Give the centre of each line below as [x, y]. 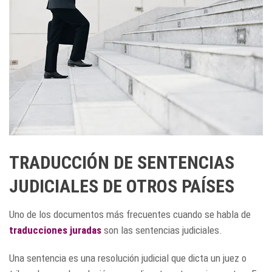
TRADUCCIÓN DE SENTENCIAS [122, 163]
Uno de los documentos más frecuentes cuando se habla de [130, 215]
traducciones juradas [55, 230]
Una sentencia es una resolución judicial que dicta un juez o [128, 258]
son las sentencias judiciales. [162, 230]
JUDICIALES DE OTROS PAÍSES [122, 186]
